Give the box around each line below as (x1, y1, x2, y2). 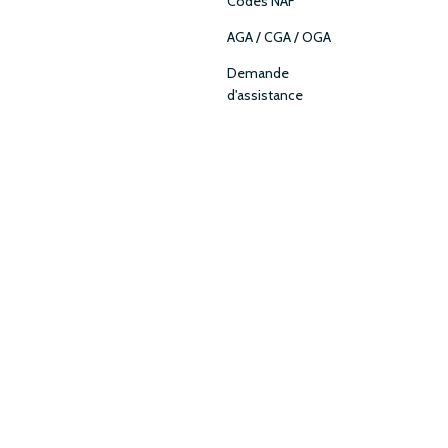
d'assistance (227, 85, 304, 104)
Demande (227, 63, 290, 82)
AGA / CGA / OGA (227, 27, 332, 46)
